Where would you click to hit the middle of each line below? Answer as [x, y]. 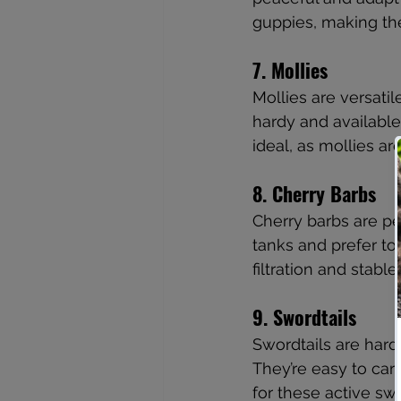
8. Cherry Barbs [314, 193]
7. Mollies [290, 69]
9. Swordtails [304, 316]
